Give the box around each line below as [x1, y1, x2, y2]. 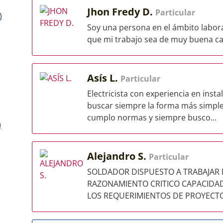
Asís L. [87, 71, 120, 85]
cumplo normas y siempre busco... [87, 112, 217, 123]
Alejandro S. [87, 149, 149, 163]
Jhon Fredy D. [87, 5, 155, 18]
